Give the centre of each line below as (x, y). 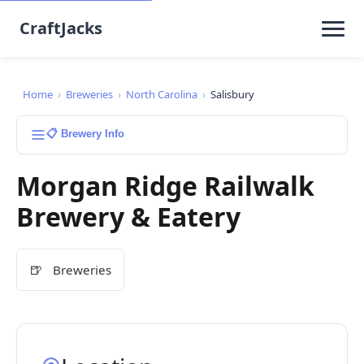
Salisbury (232, 94)
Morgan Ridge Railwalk (165, 186)
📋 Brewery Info (85, 134)
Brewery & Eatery (128, 217)
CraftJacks (61, 28)
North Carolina (162, 94)
